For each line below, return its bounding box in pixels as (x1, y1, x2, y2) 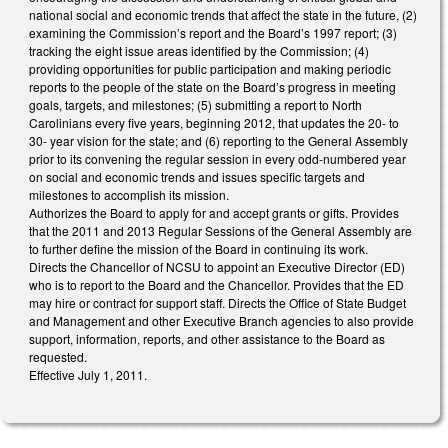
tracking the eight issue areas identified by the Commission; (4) (29, 41, 369, 59)
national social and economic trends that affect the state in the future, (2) (29, 5, 417, 23)
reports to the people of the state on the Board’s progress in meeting (29, 77, 396, 95)
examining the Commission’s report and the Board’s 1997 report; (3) (29, 23, 397, 41)
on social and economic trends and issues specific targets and (29, 167, 365, 185)
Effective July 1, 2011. (29, 365, 147, 383)
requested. (29, 347, 87, 365)
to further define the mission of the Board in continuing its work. (29, 239, 368, 257)
